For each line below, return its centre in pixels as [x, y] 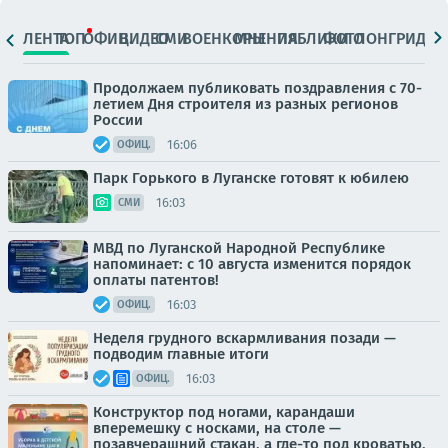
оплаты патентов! [156, 280]
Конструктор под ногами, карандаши [224, 412]
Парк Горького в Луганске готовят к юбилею [251, 178]
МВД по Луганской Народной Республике [239, 248]
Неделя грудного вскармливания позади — [244, 338]
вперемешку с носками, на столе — [217, 428]
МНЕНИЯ [266, 38]
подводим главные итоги [181, 354]
